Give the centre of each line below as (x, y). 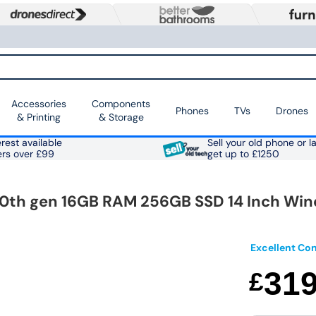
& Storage (121, 117)
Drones (292, 110)
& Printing (39, 117)
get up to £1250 (243, 154)
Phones (192, 110)
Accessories (39, 104)
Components (121, 104)
